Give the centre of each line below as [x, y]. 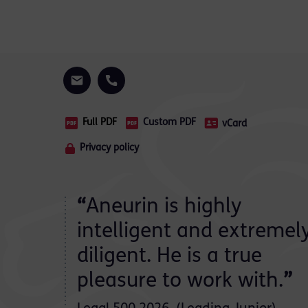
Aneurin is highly [164, 207]
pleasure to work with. [180, 282]
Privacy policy [109, 148]
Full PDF [100, 123]
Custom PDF [169, 123]
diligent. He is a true [169, 257]
